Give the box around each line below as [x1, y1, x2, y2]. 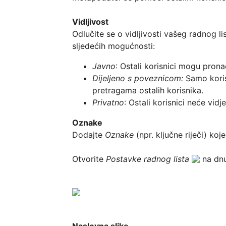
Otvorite [72, 153, 106, 164]
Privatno [92, 97, 125, 107]
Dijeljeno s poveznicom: [92, 73, 186, 83]
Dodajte [72, 129, 105, 140]
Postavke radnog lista [106, 153, 190, 164]
